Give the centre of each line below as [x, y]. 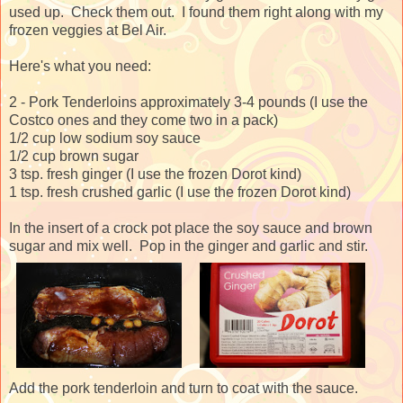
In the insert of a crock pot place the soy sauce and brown [191, 228]
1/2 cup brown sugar [74, 156]
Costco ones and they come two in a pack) [143, 120]
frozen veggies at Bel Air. [88, 30]
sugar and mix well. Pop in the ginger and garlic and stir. [188, 246]
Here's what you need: [80, 66]
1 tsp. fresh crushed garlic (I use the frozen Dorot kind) [180, 192]
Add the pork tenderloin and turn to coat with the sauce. [187, 388]
